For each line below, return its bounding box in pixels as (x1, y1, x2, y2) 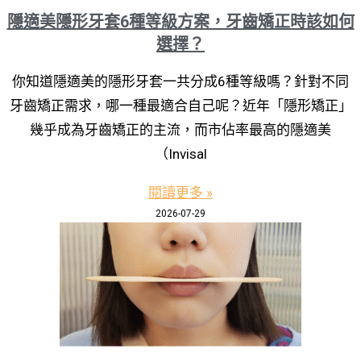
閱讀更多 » (148, 184, 213, 201)
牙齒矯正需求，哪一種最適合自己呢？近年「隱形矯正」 (9, 97, 352, 114)
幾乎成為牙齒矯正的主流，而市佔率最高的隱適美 (30, 121, 331, 138)
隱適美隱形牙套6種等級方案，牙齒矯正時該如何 (6, 11, 355, 31)
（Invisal (154, 145, 207, 162)
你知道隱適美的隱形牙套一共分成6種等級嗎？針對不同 (12, 73, 349, 89)
